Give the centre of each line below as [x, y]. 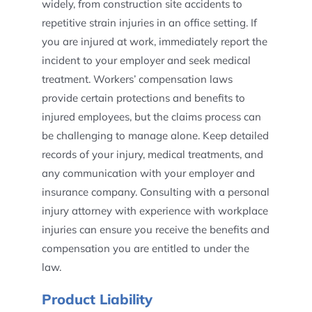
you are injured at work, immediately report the [154, 41]
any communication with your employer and [148, 173]
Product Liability [97, 299]
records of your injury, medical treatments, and [152, 154]
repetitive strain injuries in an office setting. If [149, 23]
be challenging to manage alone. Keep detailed [155, 135]
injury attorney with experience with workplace [155, 211]
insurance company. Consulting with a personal [155, 192]
